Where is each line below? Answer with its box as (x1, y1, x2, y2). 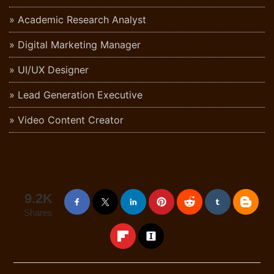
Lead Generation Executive (18, 89, 143, 102)
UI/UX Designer (18, 64, 89, 76)
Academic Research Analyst (18, 13, 146, 26)
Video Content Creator (18, 114, 124, 127)
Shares (24, 207, 53, 218)
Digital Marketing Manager (18, 39, 141, 51)
